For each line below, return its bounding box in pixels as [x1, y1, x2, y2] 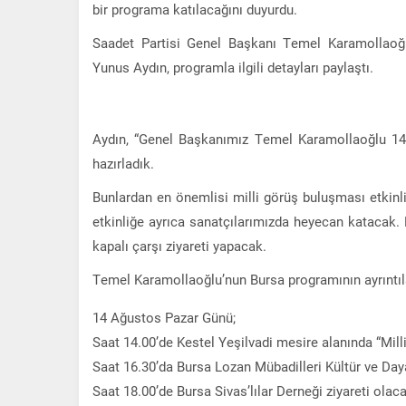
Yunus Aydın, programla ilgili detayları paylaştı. [92, 57, 373, 76]
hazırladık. [92, 153, 154, 172]
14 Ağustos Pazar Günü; [92, 307, 236, 326]
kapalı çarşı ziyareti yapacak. [92, 236, 266, 255]
